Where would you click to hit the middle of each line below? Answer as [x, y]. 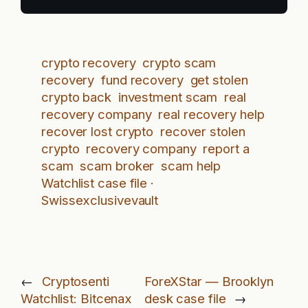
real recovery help [211, 114]
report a [226, 149]
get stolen [219, 80]
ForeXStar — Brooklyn [209, 281]
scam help [191, 166]
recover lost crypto [98, 132]
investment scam [168, 97]
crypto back [76, 97]
